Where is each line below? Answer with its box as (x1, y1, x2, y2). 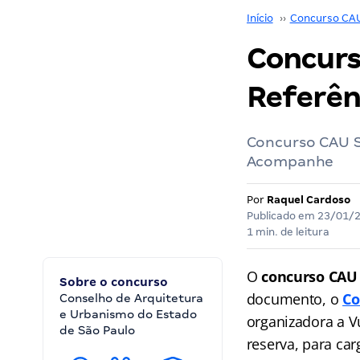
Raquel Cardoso (266, 194, 350, 206)
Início (246, 12, 273, 24)
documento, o (246, 289, 343, 309)
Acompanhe (246, 153, 334, 170)
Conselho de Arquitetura (59, 292, 203, 305)
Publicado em (246, 210, 317, 222)
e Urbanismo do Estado (59, 308, 197, 321)
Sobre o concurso (59, 276, 168, 288)
